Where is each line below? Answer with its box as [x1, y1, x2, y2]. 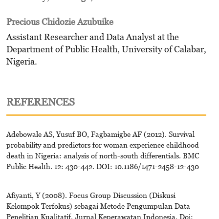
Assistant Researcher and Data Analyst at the [6, 32, 179, 43]
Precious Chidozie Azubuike [6, 16, 113, 27]
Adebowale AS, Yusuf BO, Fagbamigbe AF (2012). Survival [6, 129, 195, 138]
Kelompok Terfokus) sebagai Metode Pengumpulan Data [6, 201, 190, 210]
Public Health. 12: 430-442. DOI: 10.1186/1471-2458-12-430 [6, 161, 199, 171]
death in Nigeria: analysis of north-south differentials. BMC [6, 151, 199, 160]
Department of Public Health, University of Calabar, [6, 44, 206, 55]
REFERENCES [6, 95, 75, 108]
